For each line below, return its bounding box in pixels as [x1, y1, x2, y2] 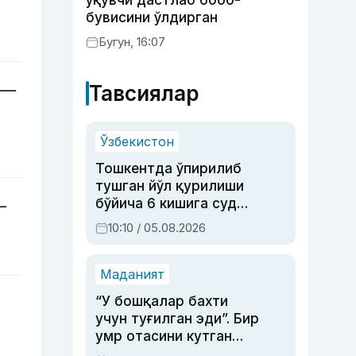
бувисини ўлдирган [86, 10, 218, 25]
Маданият [100, 266, 164, 282]
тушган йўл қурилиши [95, 178, 244, 194]
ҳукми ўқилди [95, 213, 190, 229]
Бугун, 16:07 [99, 34, 165, 49]
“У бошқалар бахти [95, 293, 228, 309]
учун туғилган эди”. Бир [95, 311, 259, 327]
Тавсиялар [89, 81, 199, 106]
